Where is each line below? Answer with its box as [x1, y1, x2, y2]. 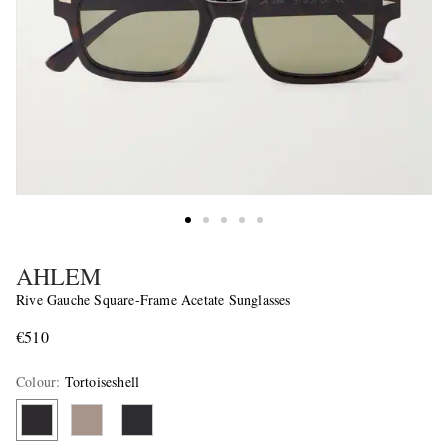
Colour [16, 372, 57, 392]
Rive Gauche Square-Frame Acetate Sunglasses [16, 290, 291, 310]
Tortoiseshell [64, 372, 140, 392]
